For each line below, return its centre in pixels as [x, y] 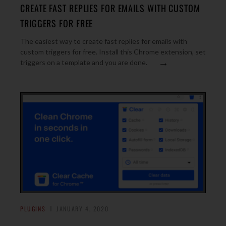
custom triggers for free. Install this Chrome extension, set [113, 52]
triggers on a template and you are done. [84, 62]
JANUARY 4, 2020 [83, 209]
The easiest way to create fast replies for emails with [104, 41]
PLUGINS [33, 209]
